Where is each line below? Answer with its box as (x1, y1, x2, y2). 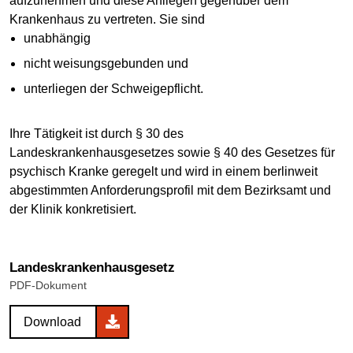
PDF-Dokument (9, 278, 87, 292)
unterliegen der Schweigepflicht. (23, 81, 203, 95)
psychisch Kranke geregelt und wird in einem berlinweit (9, 164, 318, 178)
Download (24, 314, 81, 329)
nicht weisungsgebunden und (23, 56, 188, 70)
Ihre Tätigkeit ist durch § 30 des (9, 126, 184, 140)
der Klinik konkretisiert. (9, 202, 136, 216)
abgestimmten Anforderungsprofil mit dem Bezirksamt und (9, 183, 331, 197)
